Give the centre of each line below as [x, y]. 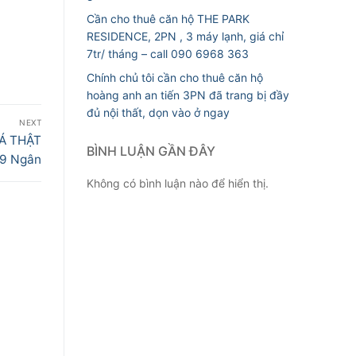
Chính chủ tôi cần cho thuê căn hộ [175, 78]
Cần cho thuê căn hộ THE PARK [168, 18]
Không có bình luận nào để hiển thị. [178, 184]
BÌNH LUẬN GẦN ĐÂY [151, 151]
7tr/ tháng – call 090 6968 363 [168, 53]
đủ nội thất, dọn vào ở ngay [158, 113]
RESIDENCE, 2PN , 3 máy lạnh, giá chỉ [185, 36]
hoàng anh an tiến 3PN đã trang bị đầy [188, 95]
